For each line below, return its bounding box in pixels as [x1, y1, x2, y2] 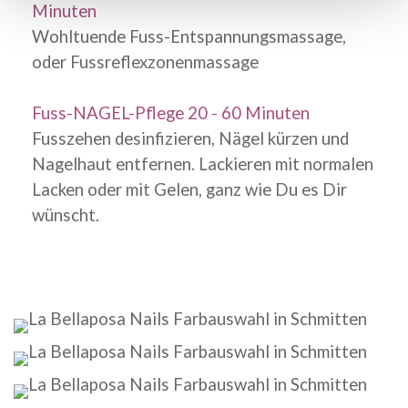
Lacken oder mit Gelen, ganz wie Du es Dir [32, 179, 347, 199]
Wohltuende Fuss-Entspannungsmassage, [32, 26, 346, 46]
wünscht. [32, 205, 99, 225]
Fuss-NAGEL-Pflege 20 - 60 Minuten [32, 103, 310, 123]
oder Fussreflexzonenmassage [32, 52, 259, 72]
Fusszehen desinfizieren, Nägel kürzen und [32, 128, 349, 148]
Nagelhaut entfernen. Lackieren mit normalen [32, 154, 373, 174]
